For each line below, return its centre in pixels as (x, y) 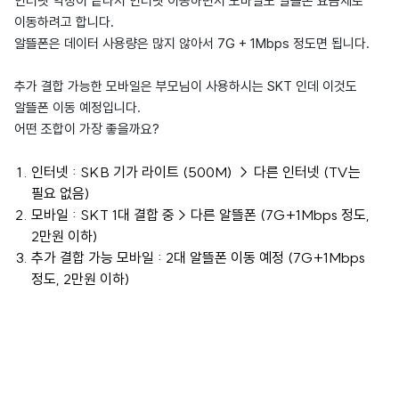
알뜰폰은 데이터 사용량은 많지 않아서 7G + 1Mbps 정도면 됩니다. (194, 44)
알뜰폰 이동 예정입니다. (79, 108)
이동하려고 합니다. (66, 22)
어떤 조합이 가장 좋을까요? (87, 129)
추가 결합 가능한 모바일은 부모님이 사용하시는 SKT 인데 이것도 (186, 86)
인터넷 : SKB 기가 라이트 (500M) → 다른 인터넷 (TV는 (195, 172)
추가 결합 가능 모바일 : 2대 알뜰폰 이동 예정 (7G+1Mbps (198, 257)
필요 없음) (60, 193)
